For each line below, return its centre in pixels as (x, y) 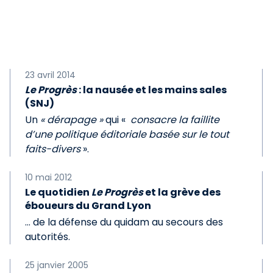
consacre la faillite (174, 120)
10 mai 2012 (49, 177)
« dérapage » (72, 120)
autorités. (48, 237)
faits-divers (53, 149)
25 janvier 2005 (57, 265)
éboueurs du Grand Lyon (88, 206)
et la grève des (182, 192)
